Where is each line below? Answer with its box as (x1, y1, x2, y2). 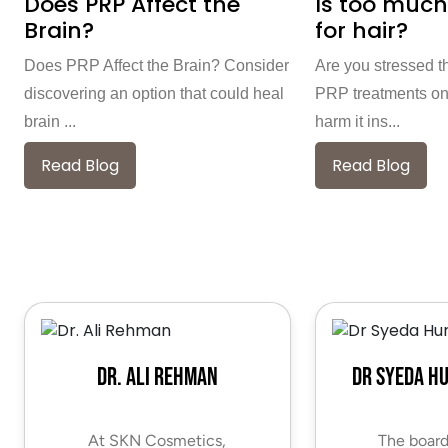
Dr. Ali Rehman (96, 361, 218, 393)
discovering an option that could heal (24, 85, 284, 103)
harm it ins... (314, 113, 400, 131)
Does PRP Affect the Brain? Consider (24, 57, 289, 75)
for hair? (314, 15, 408, 47)
